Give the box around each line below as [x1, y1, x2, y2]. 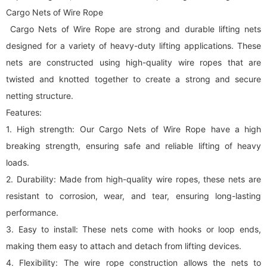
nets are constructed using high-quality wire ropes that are [6, 57, 261, 67]
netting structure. [6, 91, 73, 101]
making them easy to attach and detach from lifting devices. [6, 241, 241, 251]
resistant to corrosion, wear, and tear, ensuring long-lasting [6, 191, 261, 201]
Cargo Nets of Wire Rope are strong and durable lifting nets [6, 24, 261, 34]
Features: [6, 107, 42, 117]
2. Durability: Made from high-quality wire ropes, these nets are [6, 174, 261, 184]
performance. [6, 207, 58, 218]
